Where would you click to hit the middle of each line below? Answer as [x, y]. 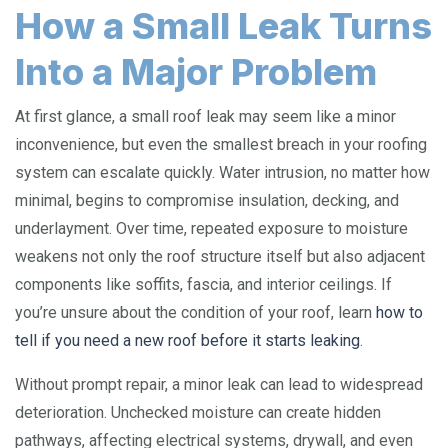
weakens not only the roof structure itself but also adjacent [220, 256]
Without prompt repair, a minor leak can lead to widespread [219, 384]
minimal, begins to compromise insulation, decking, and [207, 200]
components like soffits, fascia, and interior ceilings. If [203, 284]
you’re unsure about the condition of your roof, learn [195, 312]
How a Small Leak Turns [223, 26]
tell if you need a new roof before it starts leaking [187, 340]
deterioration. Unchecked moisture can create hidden [198, 412]
